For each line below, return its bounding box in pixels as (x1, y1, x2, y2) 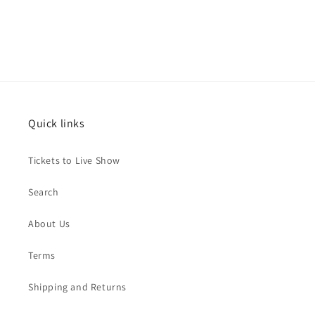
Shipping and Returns (28, 281, 127, 293)
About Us (28, 217, 70, 230)
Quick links (28, 116, 85, 131)
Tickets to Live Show (28, 154, 120, 167)
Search (28, 186, 59, 198)
